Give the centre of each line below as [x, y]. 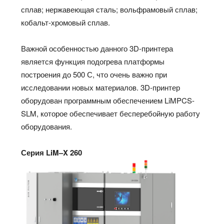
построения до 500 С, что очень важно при [94, 74]
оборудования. [53, 126]
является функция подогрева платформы [93, 61]
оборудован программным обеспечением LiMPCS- [108, 100]
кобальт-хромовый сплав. [66, 22]
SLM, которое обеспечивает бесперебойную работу [111, 113]
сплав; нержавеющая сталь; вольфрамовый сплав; [109, 9]
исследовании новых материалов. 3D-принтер [101, 87]
